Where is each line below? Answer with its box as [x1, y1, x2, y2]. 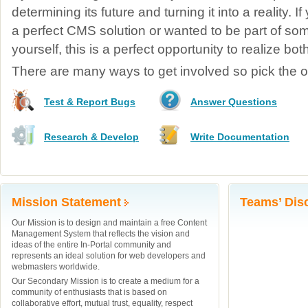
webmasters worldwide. [12, 262, 100, 272]
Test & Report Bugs [44, 96, 135, 107]
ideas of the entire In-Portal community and [12, 240, 171, 250]
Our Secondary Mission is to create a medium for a [12, 276, 199, 286]
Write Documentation [190, 131, 289, 142]
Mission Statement [12, 195, 121, 209]
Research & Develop [44, 131, 139, 142]
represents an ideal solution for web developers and [12, 251, 206, 261]
